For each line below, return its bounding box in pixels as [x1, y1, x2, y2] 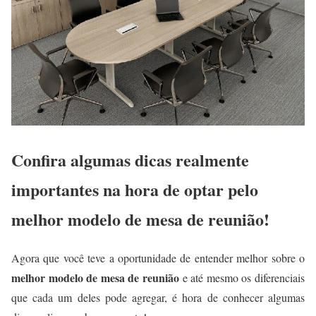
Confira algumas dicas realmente [11, 147, 249, 172]
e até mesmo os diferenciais [182, 269, 305, 285]
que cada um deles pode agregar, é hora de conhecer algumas [11, 289, 305, 305]
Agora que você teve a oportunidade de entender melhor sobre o [11, 250, 305, 265]
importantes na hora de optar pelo [11, 176, 258, 202]
